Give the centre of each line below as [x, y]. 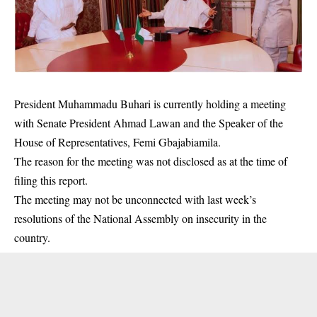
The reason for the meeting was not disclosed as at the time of [151, 161]
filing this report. [51, 180]
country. [32, 238]
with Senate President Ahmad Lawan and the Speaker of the [149, 123]
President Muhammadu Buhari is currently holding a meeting [150, 104]
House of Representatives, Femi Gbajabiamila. [117, 142]
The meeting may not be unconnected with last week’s [135, 200]
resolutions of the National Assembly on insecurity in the [140, 219]
